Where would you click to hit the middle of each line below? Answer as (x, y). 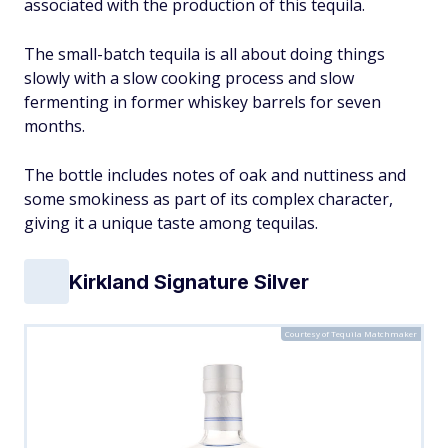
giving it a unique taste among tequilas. (171, 223)
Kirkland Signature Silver (189, 281)
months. (54, 126)
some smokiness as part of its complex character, (208, 199)
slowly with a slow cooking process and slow (189, 78)
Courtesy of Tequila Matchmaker (351, 333)
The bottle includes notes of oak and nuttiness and (215, 175)
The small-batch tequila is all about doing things (204, 54)
